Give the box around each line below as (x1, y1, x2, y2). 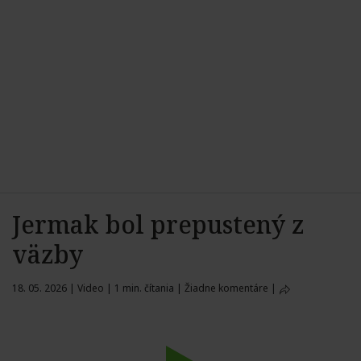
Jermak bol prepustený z (12, 208, 305, 241)
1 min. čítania (112, 281, 176, 295)
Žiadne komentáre (185, 281, 268, 295)
